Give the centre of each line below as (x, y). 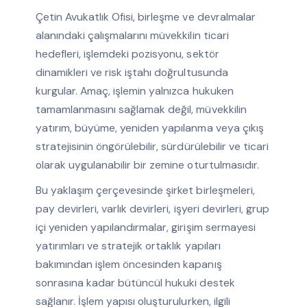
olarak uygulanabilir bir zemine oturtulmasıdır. (147, 165)
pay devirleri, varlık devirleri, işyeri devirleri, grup (152, 209)
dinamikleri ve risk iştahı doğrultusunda (132, 73)
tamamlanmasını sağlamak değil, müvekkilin (141, 110)
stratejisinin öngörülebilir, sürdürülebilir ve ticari (152, 147)
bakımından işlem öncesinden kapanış (128, 265)
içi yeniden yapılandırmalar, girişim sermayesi (145, 228)
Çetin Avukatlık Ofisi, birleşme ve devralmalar (145, 17)
